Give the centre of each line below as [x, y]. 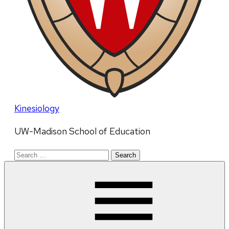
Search [28, 154]
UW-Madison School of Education [82, 131]
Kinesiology [37, 108]
